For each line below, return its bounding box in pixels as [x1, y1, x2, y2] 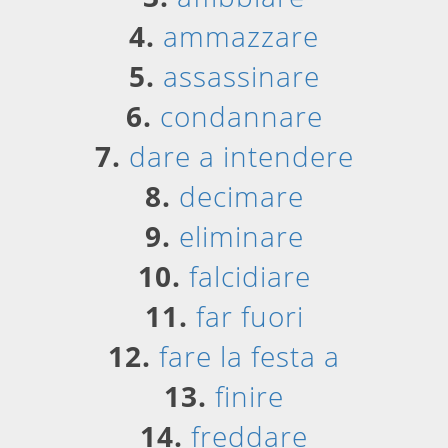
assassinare [162, 57, 320, 95]
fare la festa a [159, 337, 340, 375]
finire [215, 377, 284, 415]
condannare [159, 97, 323, 135]
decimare [178, 177, 304, 215]
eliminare [178, 217, 304, 255]
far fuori [195, 297, 304, 335]
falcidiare [188, 257, 311, 295]
